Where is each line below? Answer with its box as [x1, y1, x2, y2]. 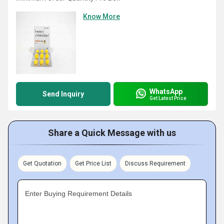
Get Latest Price [149, 95, 186, 101]
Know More [83, 12, 120, 20]
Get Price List [75, 160, 111, 167]
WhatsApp [149, 87, 182, 95]
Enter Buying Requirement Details [25, 189, 132, 197]
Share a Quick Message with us [48, 127, 176, 138]
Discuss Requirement [125, 160, 185, 167]
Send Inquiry [42, 90, 84, 98]
